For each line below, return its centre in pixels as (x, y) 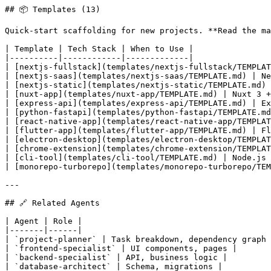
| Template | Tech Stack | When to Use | (99, 48)
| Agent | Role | (44, 221)
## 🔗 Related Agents (52, 203)
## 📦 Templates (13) (53, 9)
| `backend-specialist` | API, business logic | (116, 257)
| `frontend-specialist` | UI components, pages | (121, 248)
